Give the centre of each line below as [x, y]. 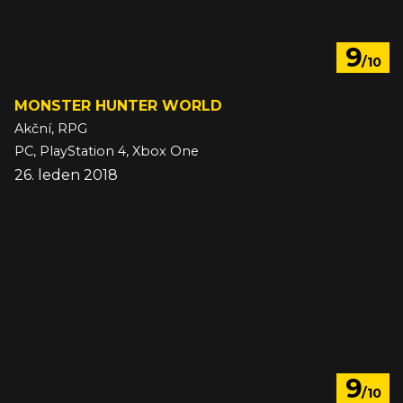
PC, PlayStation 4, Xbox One [107, 152]
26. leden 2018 [66, 175]
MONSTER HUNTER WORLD [118, 106]
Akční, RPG [51, 129]
